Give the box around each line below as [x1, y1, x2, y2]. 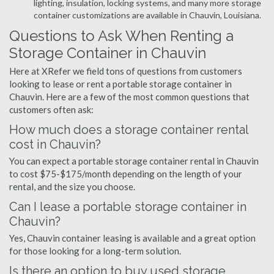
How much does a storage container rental [9, 122, 248, 137]
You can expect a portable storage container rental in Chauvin [9, 155, 259, 166]
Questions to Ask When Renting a [9, 27, 234, 45]
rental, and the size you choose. [9, 181, 135, 192]
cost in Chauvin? [9, 137, 101, 152]
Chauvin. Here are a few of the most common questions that [9, 91, 250, 102]
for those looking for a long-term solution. [9, 245, 181, 256]
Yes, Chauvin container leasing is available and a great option [9, 232, 256, 243]
